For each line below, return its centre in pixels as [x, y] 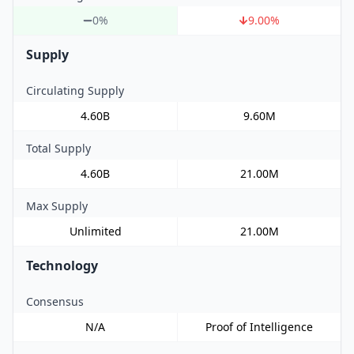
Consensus [55, 302]
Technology [62, 266]
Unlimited [95, 232]
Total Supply [58, 149]
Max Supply [57, 206]
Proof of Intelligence [259, 327]
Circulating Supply [75, 91]
